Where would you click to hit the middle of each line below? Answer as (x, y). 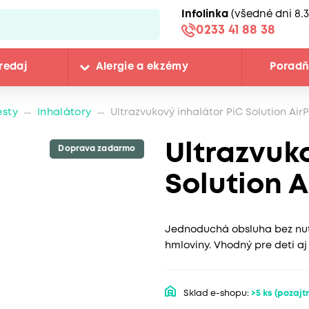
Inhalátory (64, 113)
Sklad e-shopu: (216, 293)
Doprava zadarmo (97, 148)
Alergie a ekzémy (142, 67)
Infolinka (205, 14)
